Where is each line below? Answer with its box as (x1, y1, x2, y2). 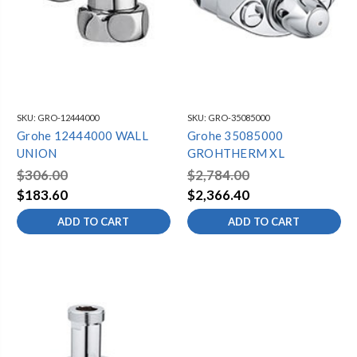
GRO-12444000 (37, 112, 99, 124)
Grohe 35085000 (186, 128, 284, 143)
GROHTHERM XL (186, 146, 284, 161)
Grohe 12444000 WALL (17, 128, 148, 143)
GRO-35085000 (207, 112, 269, 124)
